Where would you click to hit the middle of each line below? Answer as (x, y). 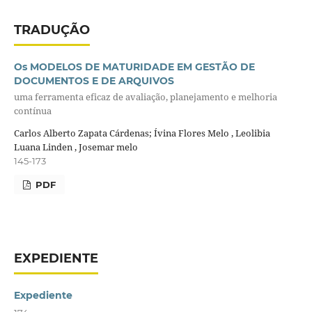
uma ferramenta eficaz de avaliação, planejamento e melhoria (145, 97)
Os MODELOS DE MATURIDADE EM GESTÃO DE (134, 67)
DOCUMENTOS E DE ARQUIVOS (94, 80)
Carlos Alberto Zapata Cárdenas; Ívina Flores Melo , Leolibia (142, 133)
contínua (32, 111)
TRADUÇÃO (52, 30)
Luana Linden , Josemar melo (76, 147)
